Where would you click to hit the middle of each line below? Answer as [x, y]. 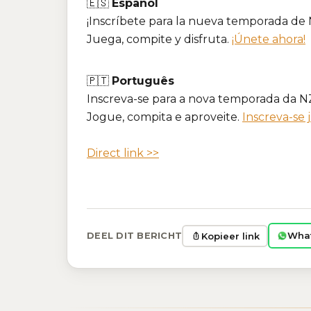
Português [143, 81]
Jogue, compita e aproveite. [165, 117]
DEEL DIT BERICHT [135, 236]
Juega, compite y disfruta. [159, 40]
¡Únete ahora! [269, 40]
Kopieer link [230, 236]
